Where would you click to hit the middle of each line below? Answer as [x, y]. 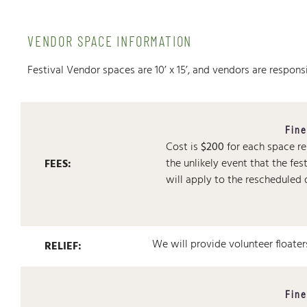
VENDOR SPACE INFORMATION [110, 41]
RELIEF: [63, 246]
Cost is [184, 148]
